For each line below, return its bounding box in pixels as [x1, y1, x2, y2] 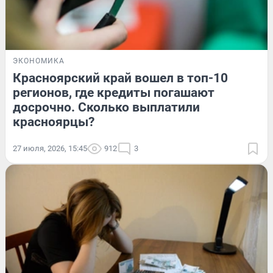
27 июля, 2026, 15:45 [13, 143, 87, 153]
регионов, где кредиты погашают [13, 85, 214, 100]
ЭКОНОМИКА [13, 56, 65, 65]
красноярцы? [13, 114, 94, 129]
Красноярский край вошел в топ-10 [13, 70, 228, 85]
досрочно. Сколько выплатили [13, 99, 200, 115]
